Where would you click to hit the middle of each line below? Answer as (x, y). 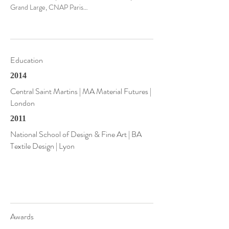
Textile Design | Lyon (42, 146)
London (22, 103)
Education (27, 60)
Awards (22, 216)
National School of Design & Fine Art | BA (76, 134)
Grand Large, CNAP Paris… (49, 7)
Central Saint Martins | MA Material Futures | (81, 91)
